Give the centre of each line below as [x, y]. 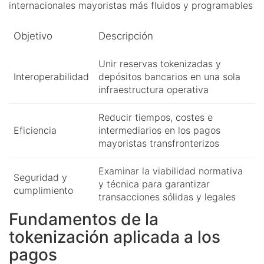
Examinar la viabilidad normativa [171, 171]
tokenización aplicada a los [115, 237]
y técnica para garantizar [154, 184]
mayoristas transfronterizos [159, 143]
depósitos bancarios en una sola [169, 76]
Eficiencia [35, 130]
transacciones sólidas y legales [167, 197]
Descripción [126, 36]
